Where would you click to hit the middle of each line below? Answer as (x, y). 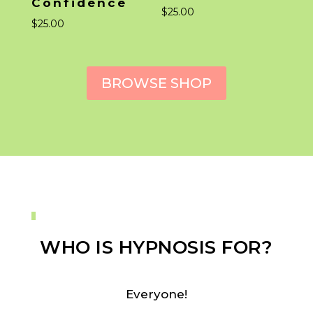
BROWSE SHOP (156, 83)
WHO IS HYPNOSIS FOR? (156, 247)
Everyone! (156, 294)
